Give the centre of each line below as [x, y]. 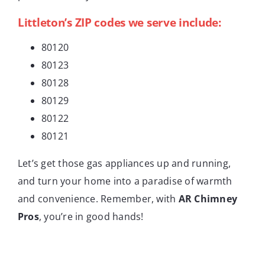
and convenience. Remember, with [98, 198]
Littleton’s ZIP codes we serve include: [119, 22]
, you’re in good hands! [91, 216]
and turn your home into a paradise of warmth [125, 181]
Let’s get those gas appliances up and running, [125, 163]
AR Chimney [208, 198]
